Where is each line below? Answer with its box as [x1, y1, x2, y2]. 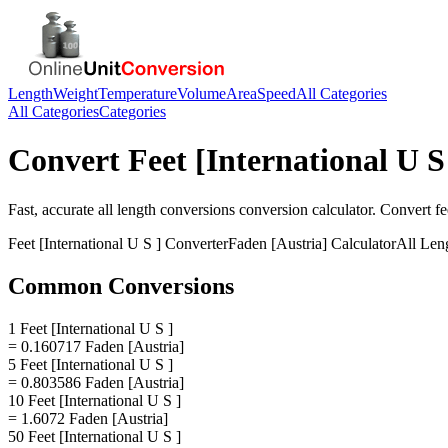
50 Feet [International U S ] [8, 427, 181, 445]
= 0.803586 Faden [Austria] [8, 373, 184, 391]
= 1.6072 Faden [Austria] [8, 409, 168, 427]
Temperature [98, 85, 177, 102]
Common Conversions [8, 272, 234, 299]
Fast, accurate [8, 200, 98, 218]
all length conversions [98, 200, 235, 218]
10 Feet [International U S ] [8, 391, 181, 409]
